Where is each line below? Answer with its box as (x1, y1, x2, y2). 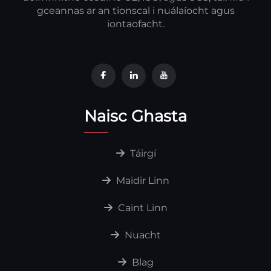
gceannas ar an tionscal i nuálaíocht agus (36, 4, 235, 16)
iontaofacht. (106, 18, 165, 30)
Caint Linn (116, 201, 168, 214)
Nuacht (122, 229, 161, 241)
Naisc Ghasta (84, 106, 187, 126)
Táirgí (127, 147, 156, 159)
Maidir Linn (114, 174, 169, 186)
